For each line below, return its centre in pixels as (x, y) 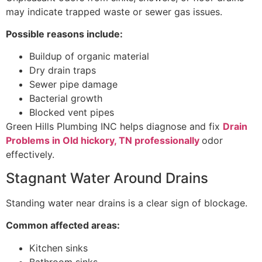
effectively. (30, 155)
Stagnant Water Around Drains (107, 178)
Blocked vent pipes (72, 113)
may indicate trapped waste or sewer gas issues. (114, 11)
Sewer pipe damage (73, 85)
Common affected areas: (63, 225)
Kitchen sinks (58, 248)
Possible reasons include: (64, 34)
